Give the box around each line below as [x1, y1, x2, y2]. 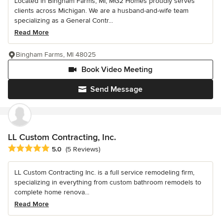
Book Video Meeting [81, 64, 152, 74]
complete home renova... [14, 187, 89, 196]
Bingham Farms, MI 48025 [16, 50, 96, 59]
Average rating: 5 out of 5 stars [7, 143, 113, 153]
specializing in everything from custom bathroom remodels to [14, 178, 201, 186]
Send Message [90, 84, 143, 94]
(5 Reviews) [66, 145, 100, 153]
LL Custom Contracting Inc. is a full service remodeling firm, [14, 168, 194, 177]
